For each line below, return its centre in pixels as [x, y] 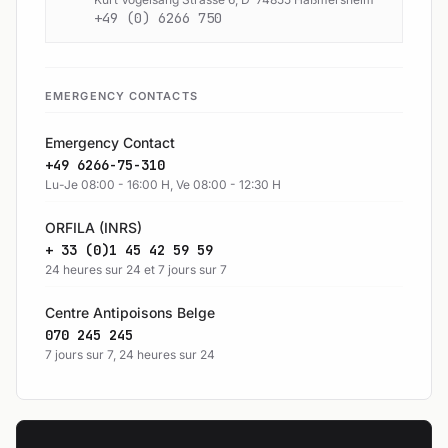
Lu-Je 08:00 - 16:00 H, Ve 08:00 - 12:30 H [163, 184]
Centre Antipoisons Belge [130, 312]
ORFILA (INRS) [93, 227]
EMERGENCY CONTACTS [121, 95]
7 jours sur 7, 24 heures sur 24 [130, 354]
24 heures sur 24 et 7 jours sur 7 [136, 269]
